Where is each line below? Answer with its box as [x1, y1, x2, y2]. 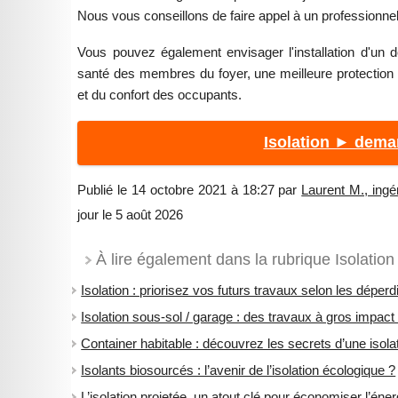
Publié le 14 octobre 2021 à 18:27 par [77, 181, 302, 197]
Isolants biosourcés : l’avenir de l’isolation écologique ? [81, 362, 396, 378]
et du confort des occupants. [77, 86, 243, 102]
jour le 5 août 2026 [77, 206, 184, 222]
